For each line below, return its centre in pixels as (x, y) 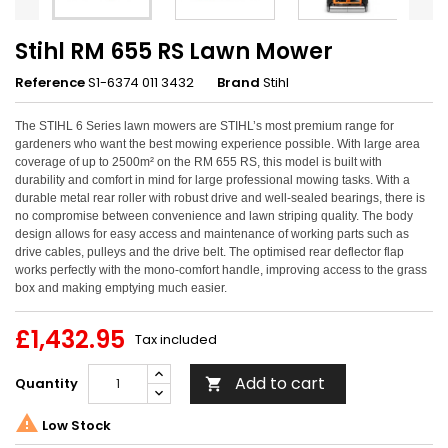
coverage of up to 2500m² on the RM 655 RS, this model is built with (198, 162)
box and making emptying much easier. (121, 288)
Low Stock (75, 425)
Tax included (176, 339)
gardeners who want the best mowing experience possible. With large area (217, 144)
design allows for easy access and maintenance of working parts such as (212, 234)
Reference (50, 82)
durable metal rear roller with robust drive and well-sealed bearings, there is (220, 198)
